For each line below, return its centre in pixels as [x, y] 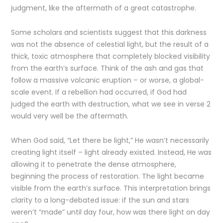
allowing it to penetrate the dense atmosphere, [94, 164]
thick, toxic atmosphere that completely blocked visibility [111, 56]
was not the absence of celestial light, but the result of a [110, 44]
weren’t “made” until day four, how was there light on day [111, 212]
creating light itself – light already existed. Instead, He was [111, 152]
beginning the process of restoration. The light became [108, 176]
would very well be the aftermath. [70, 116]
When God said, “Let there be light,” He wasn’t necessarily [110, 140]
